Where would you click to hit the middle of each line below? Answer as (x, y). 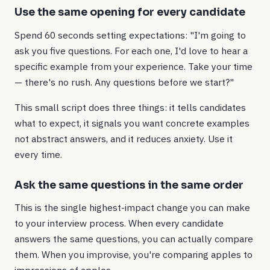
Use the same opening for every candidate (130, 12)
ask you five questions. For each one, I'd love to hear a (131, 50)
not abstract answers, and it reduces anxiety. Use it (124, 138)
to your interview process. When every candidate (119, 223)
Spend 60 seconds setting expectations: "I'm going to (130, 35)
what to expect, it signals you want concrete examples (132, 123)
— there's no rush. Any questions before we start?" (124, 82)
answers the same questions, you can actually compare (134, 239)
